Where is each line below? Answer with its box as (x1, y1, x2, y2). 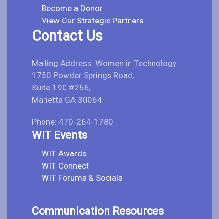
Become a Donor (42, 3, 103, 13)
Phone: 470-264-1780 (32, 116, 113, 127)
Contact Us (32, 27, 103, 44)
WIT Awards (42, 148, 87, 158)
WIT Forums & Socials (42, 173, 123, 183)
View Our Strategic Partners (42, 15, 144, 25)
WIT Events (32, 129, 87, 141)
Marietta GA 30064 (32, 94, 102, 105)
